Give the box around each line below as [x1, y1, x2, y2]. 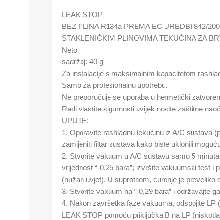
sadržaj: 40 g [62, 57, 103, 66]
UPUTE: [62, 116, 89, 125]
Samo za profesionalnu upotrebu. [62, 81, 167, 89]
